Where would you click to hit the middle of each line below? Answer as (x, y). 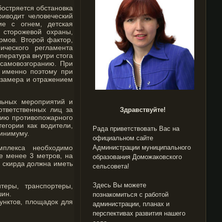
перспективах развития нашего (139, 213)
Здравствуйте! (142, 110)
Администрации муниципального (142, 147)
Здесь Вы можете (119, 185)
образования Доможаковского (137, 157)
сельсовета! (111, 166)
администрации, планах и (131, 204)
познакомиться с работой (131, 194)
